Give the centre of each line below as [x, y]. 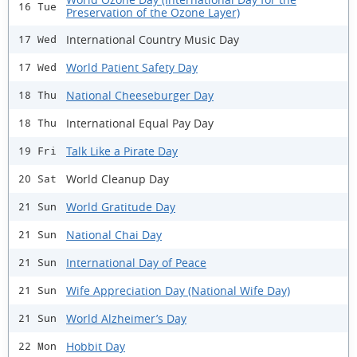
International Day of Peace [136, 262]
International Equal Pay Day [140, 123]
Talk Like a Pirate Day [122, 151]
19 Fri [37, 151]
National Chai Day [114, 234]
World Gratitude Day [121, 206]
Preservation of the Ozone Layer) [153, 13]
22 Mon [37, 347]
